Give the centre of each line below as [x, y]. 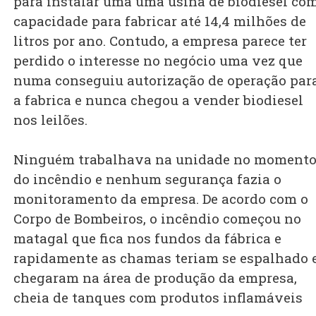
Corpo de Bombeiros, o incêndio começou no [157, 219]
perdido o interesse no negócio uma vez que [158, 61]
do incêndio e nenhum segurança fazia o [147, 179]
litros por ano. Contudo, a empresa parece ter [160, 41]
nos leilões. [50, 120]
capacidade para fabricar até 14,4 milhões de [160, 21]
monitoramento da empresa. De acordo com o [161, 199]
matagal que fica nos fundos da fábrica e [147, 238]
